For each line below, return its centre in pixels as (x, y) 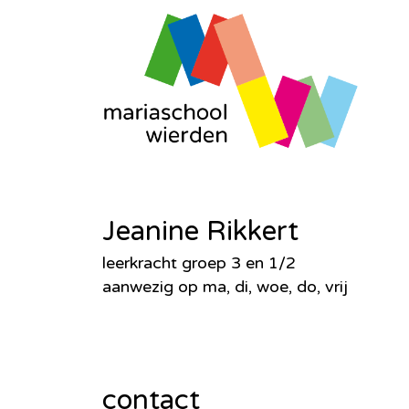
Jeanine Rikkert (200, 231)
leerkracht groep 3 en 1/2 (199, 262)
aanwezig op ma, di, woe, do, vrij (225, 286)
